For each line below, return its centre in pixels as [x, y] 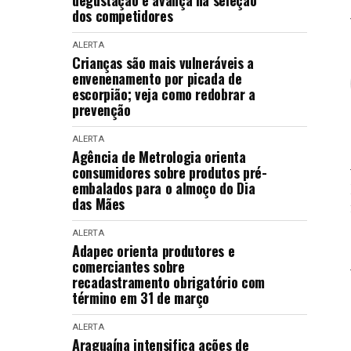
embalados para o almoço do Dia [164, 188]
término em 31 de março [141, 298]
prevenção [101, 110]
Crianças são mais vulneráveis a [163, 63]
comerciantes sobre [128, 266]
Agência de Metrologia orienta [159, 157]
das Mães [99, 204]
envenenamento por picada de [157, 78]
